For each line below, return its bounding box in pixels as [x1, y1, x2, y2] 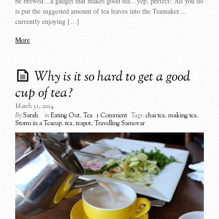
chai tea [146, 111, 165, 121]
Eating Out [51, 111, 80, 121]
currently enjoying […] [15, 16, 80, 26]
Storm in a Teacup [15, 119, 62, 129]
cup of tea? [15, 84, 74, 104]
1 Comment [96, 111, 128, 121]
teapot [76, 119, 91, 129]
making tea [168, 111, 197, 121]
